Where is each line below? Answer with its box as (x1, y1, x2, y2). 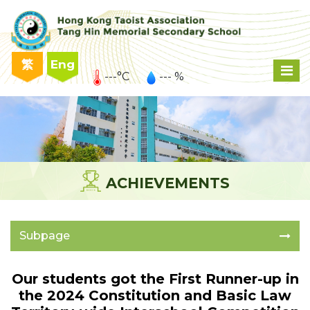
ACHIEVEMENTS (106, 174, 230, 192)
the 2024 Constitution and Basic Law (19, 287, 291, 304)
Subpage (19, 229, 70, 243)
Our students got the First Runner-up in (11, 271, 299, 288)
